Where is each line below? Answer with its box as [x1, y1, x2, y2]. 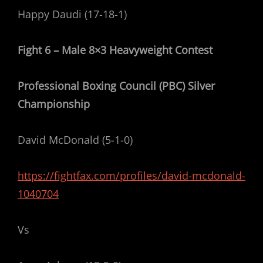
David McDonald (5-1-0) [18, 133, 136, 147]
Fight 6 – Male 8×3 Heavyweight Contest [18, 43, 213, 57]
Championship [18, 97, 90, 111]
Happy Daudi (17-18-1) [18, 7, 127, 21]
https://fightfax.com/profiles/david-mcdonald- [18, 168, 245, 183]
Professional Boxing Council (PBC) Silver [18, 79, 215, 93]
